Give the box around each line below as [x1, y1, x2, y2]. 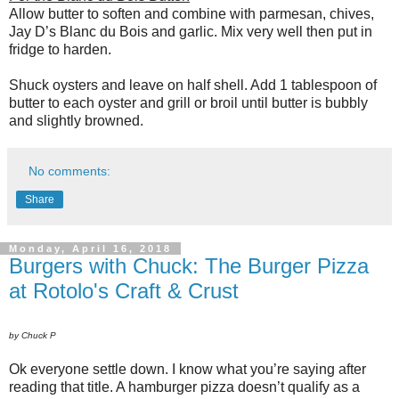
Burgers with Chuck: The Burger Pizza [9, 254, 369, 279]
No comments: [28, 164, 111, 179]
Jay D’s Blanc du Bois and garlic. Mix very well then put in [9, 24, 372, 40]
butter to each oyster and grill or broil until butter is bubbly [9, 95, 368, 111]
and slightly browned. [9, 113, 143, 129]
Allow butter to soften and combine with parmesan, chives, [9, 6, 374, 22]
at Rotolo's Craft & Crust [9, 279, 239, 304]
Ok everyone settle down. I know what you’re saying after [9, 362, 366, 378]
